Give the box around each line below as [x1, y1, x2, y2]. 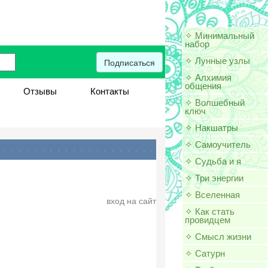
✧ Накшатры [185, 121, 239, 133]
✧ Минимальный [185, 29, 255, 41]
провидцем [185, 213, 231, 226]
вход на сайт [106, 194, 156, 207]
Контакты [90, 84, 129, 98]
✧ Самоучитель [185, 138, 251, 150]
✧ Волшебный [185, 96, 245, 108]
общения [185, 79, 222, 92]
